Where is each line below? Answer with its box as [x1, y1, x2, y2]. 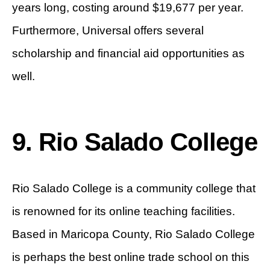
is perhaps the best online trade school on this [12, 251, 250, 264]
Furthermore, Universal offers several [12, 24, 204, 37]
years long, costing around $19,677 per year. [12, 1, 243, 14]
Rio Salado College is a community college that [12, 182, 256, 195]
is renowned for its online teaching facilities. [12, 205, 235, 218]
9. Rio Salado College [12, 128, 257, 157]
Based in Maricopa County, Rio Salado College [12, 228, 255, 241]
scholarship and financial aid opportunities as [12, 47, 245, 60]
